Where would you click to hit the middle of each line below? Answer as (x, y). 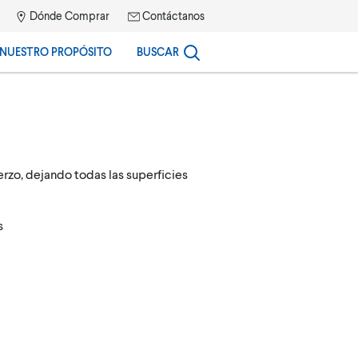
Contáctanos (172, 16)
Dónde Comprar (68, 16)
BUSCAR (158, 52)
